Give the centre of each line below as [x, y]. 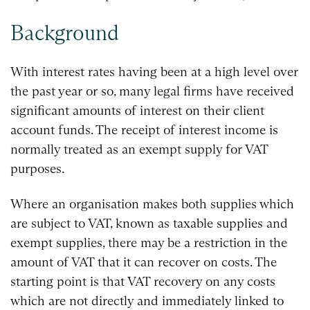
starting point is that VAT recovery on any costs [143, 282]
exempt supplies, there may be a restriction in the [149, 243]
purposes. [37, 168]
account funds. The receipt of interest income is [144, 129]
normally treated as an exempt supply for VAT [139, 149]
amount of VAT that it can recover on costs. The [144, 262]
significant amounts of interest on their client [137, 110]
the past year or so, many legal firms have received [152, 91]
